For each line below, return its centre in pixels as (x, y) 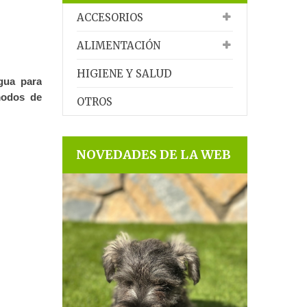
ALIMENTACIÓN (119, 46)
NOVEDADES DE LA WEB (153, 155)
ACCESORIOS (110, 17)
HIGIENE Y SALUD (124, 74)
